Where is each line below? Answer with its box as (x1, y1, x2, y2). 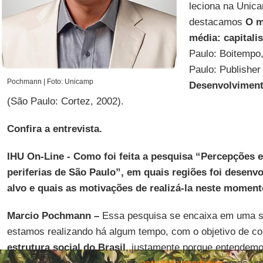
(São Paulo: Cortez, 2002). (6, 96, 124, 107)
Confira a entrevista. (6, 123, 105, 134)
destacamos (188, 16, 245, 28)
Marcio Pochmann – (6, 210, 99, 221)
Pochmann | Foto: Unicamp (6, 77, 93, 86)
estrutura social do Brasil (6, 242, 126, 253)
